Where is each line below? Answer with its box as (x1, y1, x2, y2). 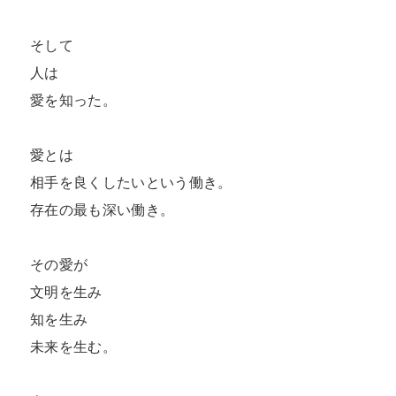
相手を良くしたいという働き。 (30, 173, 242, 192)
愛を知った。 (30, 91, 126, 110)
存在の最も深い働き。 (30, 201, 184, 219)
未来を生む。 (30, 338, 126, 356)
